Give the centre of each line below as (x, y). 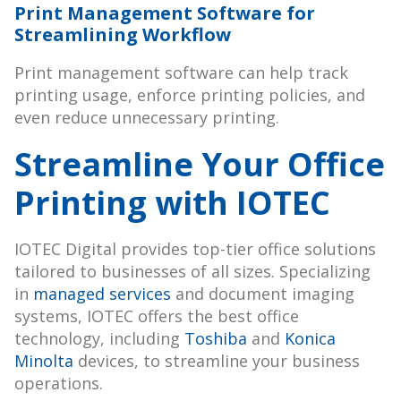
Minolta (44, 361)
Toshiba (216, 339)
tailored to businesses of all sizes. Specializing (192, 272)
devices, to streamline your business (217, 361)
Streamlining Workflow (123, 35)
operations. (59, 384)
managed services (102, 294)
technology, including (99, 339)
